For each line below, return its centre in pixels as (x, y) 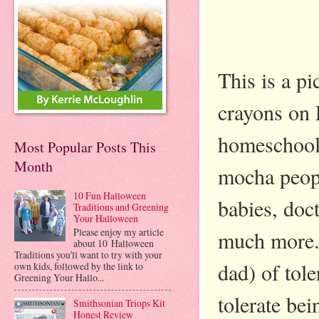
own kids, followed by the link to (79, 266)
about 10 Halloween (113, 243)
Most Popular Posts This (85, 147)
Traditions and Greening (121, 206)
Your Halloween (105, 218)
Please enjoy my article (118, 231)
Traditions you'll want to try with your (88, 254)
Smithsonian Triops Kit (119, 303)
